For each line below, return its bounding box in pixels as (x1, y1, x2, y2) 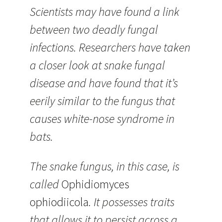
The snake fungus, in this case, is (30, 159, 179, 174)
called (30, 176, 61, 192)
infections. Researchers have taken (30, 40, 190, 55)
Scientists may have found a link (30, 4, 179, 19)
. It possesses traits (89, 194, 174, 210)
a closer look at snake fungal (30, 57, 165, 73)
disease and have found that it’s (30, 75, 178, 91)
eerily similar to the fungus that (30, 93, 175, 109)
